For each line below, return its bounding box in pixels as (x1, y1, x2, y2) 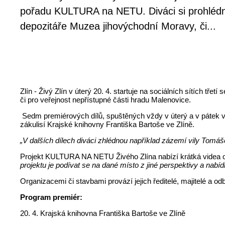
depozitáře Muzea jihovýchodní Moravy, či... (20, 21, 216, 32)
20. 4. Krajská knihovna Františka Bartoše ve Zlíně (20, 208, 186, 217)
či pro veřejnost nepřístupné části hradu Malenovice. (20, 95, 191, 104)
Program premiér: (20, 192, 83, 201)
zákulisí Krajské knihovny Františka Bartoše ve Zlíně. (20, 120, 195, 129)
